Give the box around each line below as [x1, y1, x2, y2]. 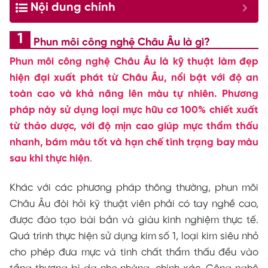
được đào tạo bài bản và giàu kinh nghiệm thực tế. [10, 215, 258, 226]
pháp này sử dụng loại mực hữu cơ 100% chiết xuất [10, 105, 258, 115]
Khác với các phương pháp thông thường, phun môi [10, 182, 258, 194]
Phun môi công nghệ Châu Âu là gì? [33, 37, 210, 48]
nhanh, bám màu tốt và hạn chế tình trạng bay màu [10, 137, 258, 148]
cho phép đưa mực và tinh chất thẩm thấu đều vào [10, 247, 258, 258]
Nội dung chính [31, 1, 115, 14]
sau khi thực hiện [10, 153, 90, 164]
